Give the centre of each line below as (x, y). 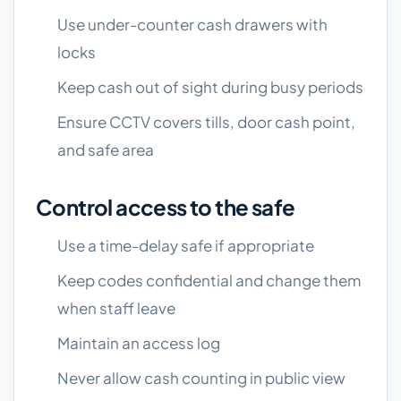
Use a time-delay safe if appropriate (186, 245)
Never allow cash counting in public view (201, 378)
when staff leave (116, 308)
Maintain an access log (139, 343)
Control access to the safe (166, 207)
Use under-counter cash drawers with (192, 24)
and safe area (106, 149)
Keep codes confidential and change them (209, 280)
